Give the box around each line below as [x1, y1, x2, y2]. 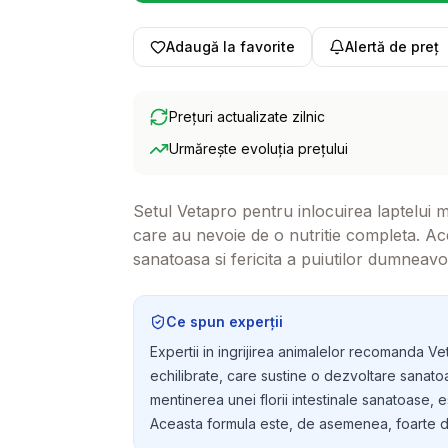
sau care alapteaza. [132, 273, 281, 293]
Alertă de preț [344, 38, 439, 55]
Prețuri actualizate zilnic [168, 108, 325, 125]
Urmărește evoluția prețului [168, 140, 348, 157]
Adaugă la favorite [165, 38, 295, 55]
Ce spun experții [165, 313, 283, 330]
